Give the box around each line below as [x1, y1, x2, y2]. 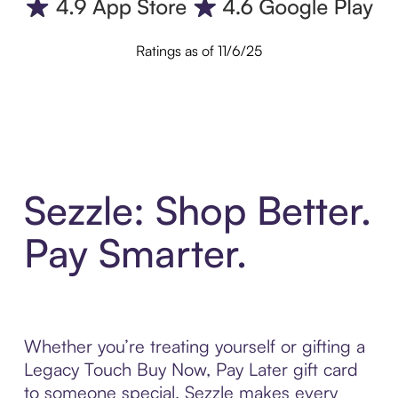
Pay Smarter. [23, 227, 247, 277]
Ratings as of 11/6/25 [136, 42, 262, 60]
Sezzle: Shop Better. [23, 185, 371, 235]
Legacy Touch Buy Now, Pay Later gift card [23, 357, 358, 380]
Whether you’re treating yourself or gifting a [23, 334, 365, 357]
